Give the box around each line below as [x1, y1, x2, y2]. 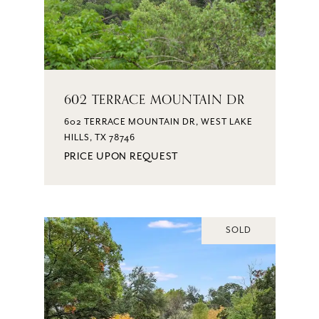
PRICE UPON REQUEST [63, 150, 179, 162]
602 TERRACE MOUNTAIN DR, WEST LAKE [63, 116, 253, 127]
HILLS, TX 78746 [63, 132, 135, 143]
